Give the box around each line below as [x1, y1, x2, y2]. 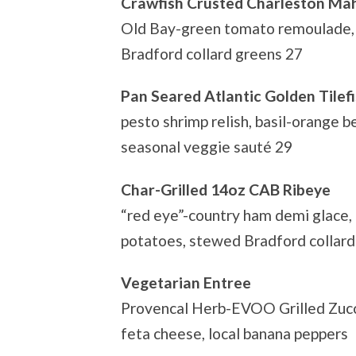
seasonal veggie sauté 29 [121, 137, 292, 157]
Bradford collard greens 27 [121, 44, 303, 64]
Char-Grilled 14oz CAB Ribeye [121, 180, 331, 199]
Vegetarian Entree [121, 273, 251, 292]
